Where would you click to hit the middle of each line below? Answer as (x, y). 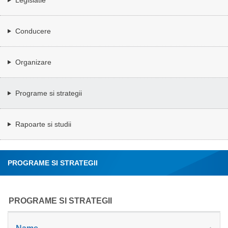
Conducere (33, 31)
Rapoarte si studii (43, 124)
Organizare (33, 62)
